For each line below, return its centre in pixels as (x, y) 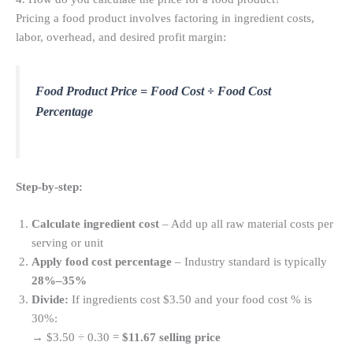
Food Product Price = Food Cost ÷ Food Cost (153, 91)
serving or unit (67, 243)
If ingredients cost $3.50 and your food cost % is (190, 300)
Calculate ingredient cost (95, 224)
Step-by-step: (49, 187)
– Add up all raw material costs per (246, 224)
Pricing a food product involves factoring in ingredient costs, (165, 19)
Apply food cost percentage (102, 262)
